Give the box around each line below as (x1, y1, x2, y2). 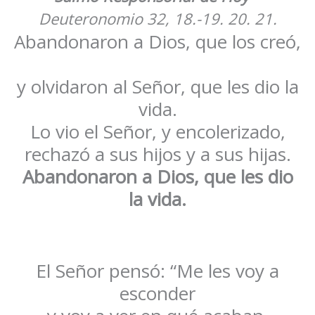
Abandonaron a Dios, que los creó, (14, 28, 301, 54)
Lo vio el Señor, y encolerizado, (30, 118, 285, 144)
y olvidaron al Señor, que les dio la (16, 73, 299, 99)
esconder (120, 281, 195, 307)
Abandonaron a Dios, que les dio (22, 163, 293, 189)
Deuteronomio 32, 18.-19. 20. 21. (38, 8, 277, 29)
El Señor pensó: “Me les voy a (36, 258, 279, 284)
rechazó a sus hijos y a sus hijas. (24, 141, 291, 167)
